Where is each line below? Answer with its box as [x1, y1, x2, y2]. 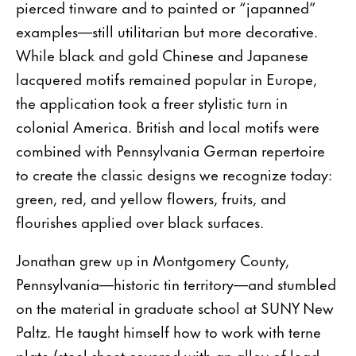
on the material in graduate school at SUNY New [16, 295, 334, 319]
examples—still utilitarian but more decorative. [16, 18, 318, 42]
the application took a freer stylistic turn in [16, 90, 288, 114]
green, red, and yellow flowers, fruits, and [16, 185, 286, 209]
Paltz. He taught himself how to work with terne [16, 319, 321, 342]
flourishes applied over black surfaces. [16, 209, 268, 233]
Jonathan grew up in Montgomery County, [16, 247, 289, 271]
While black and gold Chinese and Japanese [16, 42, 308, 66]
